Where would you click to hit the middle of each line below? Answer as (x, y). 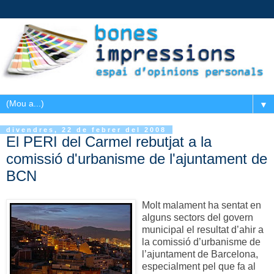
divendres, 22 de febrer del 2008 (86, 130)
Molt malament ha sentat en (202, 205)
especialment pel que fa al (199, 266)
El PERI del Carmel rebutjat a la (109, 142)
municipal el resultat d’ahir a (203, 229)
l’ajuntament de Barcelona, (200, 254)
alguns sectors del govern (198, 217)
